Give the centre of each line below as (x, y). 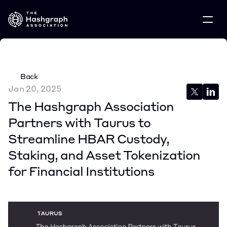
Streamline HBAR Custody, (89, 140)
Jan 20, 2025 (35, 90)
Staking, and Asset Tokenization (104, 157)
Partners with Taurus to (79, 124)
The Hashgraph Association (91, 108)
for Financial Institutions (81, 173)
